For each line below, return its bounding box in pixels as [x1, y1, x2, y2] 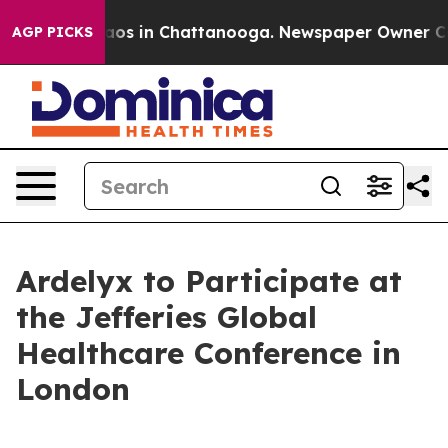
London [16, 370, 130, 408]
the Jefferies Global [16, 298, 317, 336]
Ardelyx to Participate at [16, 262, 402, 300]
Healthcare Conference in [16, 334, 401, 372]
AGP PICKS [12, 23, 93, 41]
